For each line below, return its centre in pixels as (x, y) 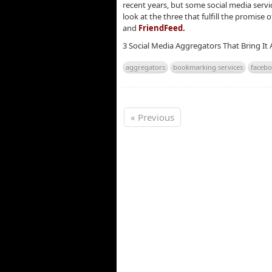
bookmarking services (208, 67)
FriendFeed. (162, 28)
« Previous (152, 117)
